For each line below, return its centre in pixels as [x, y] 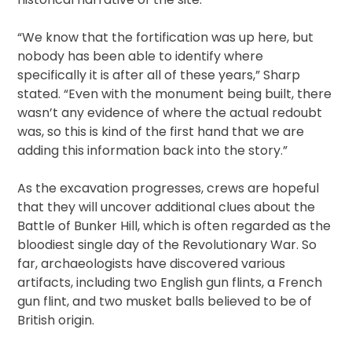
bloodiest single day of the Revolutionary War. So [167, 245]
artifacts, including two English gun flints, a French [170, 283]
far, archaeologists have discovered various [152, 264]
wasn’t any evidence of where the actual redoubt [170, 113]
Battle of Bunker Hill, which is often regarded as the [174, 226]
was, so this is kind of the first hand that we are [161, 132]
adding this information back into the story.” [153, 151]
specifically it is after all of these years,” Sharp [159, 75]
